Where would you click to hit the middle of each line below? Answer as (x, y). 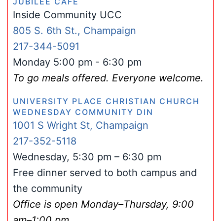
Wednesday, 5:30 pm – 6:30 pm (87, 157)
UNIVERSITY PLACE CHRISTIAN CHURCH (106, 101)
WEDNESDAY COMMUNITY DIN (83, 112)
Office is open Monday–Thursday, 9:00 (103, 204)
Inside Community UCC (67, 15)
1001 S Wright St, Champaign (81, 125)
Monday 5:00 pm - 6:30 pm (77, 62)
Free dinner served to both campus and (105, 173)
